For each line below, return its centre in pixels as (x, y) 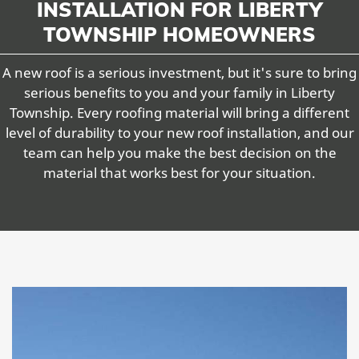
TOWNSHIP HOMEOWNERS (179, 34)
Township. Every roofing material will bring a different (179, 112)
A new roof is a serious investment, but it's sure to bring (179, 72)
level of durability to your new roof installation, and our (179, 132)
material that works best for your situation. (179, 172)
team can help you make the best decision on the (179, 152)
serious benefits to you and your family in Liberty (179, 92)
